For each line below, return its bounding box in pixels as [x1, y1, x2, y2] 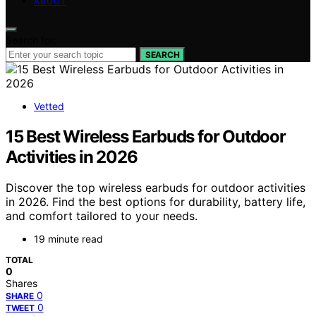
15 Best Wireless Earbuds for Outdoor [6, 126, 286, 147]
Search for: [6, 33, 56, 46]
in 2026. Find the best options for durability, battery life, [6, 195, 305, 209]
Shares [6, 277, 37, 290]
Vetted [34, 99, 64, 112]
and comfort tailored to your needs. [6, 209, 197, 224]
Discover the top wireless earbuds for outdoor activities [6, 181, 305, 195]
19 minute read [34, 233, 103, 245]
